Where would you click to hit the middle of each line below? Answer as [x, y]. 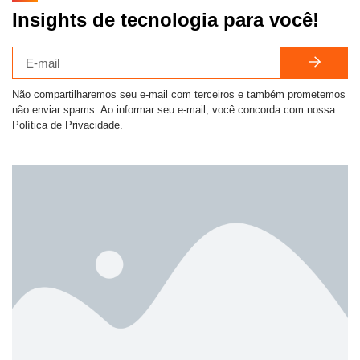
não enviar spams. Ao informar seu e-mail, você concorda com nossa [174, 110]
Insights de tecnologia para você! [166, 19]
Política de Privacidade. [67, 125]
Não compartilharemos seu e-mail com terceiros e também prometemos [179, 95]
